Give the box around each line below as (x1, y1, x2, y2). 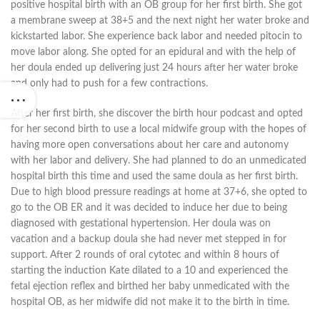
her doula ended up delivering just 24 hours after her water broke (11, 63, 298, 74)
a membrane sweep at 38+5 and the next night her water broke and (11, 16, 309, 26)
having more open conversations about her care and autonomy (11, 140, 289, 151)
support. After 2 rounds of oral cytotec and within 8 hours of (11, 250, 279, 261)
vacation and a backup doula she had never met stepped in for (11, 234, 286, 245)
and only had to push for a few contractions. (11, 79, 208, 89)
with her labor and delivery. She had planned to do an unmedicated (11, 156, 306, 166)
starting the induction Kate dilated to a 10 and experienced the (11, 266, 288, 276)
